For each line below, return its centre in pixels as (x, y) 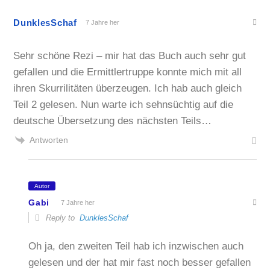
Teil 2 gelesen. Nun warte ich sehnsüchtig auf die (124, 104)
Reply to (62, 218)
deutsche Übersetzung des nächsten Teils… (113, 121)
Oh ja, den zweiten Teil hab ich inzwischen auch (136, 246)
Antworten (49, 140)
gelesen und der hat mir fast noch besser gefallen (140, 263)
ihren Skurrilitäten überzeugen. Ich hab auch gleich (128, 88)
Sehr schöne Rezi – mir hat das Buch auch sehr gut (130, 55)
